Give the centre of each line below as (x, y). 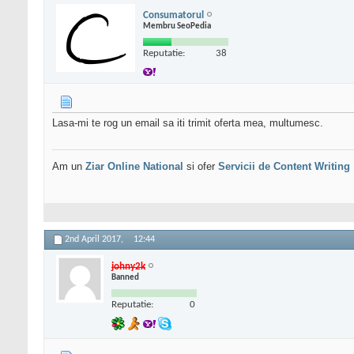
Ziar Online (113, 167)
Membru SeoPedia (177, 26)
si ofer (201, 167)
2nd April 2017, (95, 240)
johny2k (128, 266)
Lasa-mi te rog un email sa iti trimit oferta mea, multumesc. (188, 123)
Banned (125, 277)
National (163, 167)
